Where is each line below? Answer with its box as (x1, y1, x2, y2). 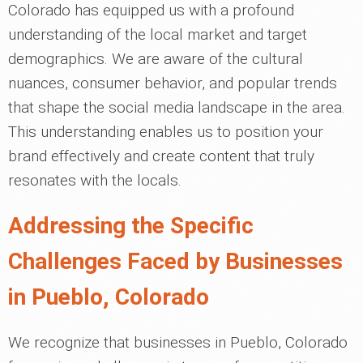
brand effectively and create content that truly (8, 147, 314, 165)
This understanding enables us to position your (8, 122, 323, 141)
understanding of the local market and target (8, 25, 307, 44)
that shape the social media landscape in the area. (8, 98, 345, 117)
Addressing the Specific (8, 212, 254, 239)
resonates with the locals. (8, 171, 181, 190)
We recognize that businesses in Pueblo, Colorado (8, 333, 348, 352)
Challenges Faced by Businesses (8, 248, 343, 275)
